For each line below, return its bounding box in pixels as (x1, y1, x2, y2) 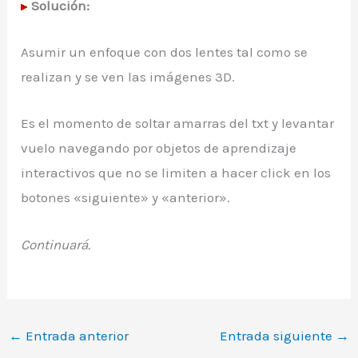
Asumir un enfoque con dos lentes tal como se (21, 44, 308, 61)
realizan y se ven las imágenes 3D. (21, 69, 236, 86)
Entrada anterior (22, 327, 129, 344)
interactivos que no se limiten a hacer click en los (21, 165, 332, 181)
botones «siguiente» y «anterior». (21, 189, 231, 206)
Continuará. (21, 236, 91, 253)
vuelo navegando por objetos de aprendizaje (21, 140, 297, 157)
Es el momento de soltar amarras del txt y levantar (21, 115, 335, 132)
